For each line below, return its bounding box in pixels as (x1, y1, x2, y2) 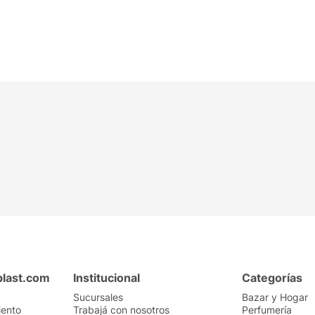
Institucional (73, 271, 140, 285)
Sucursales (73, 291, 123, 303)
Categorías (242, 271, 302, 285)
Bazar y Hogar (242, 291, 308, 303)
